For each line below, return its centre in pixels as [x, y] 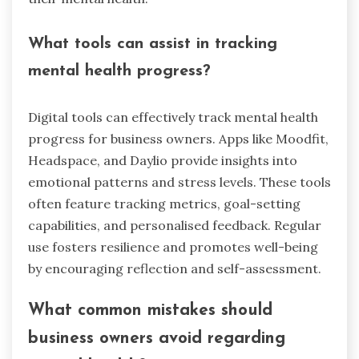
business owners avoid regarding [157, 338]
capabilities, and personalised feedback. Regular [175, 225]
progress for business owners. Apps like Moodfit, [178, 138]
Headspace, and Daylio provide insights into [163, 160]
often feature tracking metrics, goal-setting [164, 203]
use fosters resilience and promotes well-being [173, 246]
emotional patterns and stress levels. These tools [179, 182]
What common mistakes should [150, 310]
